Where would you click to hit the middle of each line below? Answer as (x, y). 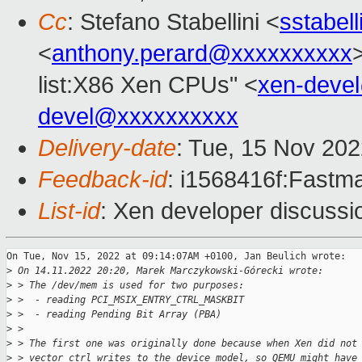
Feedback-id (103, 180)
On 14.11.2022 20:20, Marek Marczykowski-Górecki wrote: (168, 271)
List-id (69, 211)
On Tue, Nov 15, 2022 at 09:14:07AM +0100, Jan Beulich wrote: (176, 257)
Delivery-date (107, 148)
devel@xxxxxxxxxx (138, 117)
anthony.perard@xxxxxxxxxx (202, 54)
